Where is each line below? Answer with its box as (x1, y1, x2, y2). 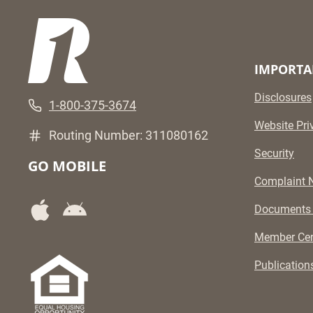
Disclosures (254, 91, 312, 105)
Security (254, 147, 294, 161)
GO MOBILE (28, 156, 106, 176)
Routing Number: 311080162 (49, 128, 208, 143)
